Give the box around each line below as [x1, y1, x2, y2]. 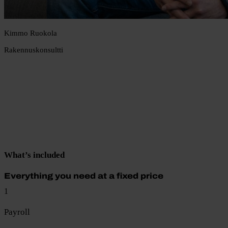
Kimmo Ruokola [4, 28, 57, 37]
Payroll [4, 207, 30, 217]
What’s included [4, 150, 65, 160]
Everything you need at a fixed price [4, 171, 163, 180]
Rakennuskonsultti [4, 45, 63, 54]
